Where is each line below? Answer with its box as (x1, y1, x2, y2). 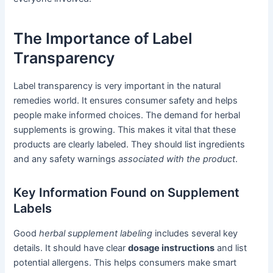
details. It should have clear (13, 242, 129, 253)
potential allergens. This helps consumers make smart (13, 257, 237, 268)
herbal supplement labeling (39, 227, 153, 239)
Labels (13, 200, 52, 216)
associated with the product (118, 153, 236, 165)
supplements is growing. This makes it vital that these (13, 124, 236, 135)
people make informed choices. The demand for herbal (13, 109, 241, 121)
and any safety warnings (13, 153, 119, 165)
